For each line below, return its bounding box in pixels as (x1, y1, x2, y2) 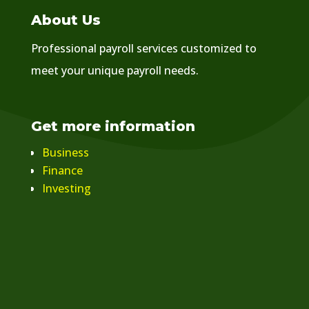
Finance (41, 162, 83, 178)
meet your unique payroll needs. (30, 62, 199, 78)
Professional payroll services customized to (30, 40, 257, 56)
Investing (41, 180, 91, 196)
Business (41, 144, 89, 160)
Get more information (30, 117, 195, 134)
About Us (30, 11, 101, 28)
